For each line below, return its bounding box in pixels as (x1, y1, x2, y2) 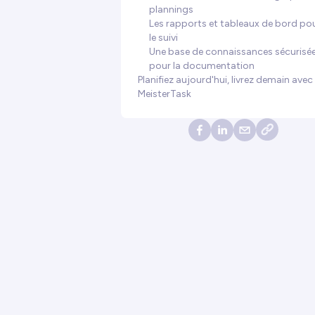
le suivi (149, 32, 178, 44)
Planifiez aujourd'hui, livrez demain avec (138, 74, 313, 86)
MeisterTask (138, 88, 191, 100)
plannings (149, 4, 193, 15)
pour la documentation (149, 60, 255, 72)
